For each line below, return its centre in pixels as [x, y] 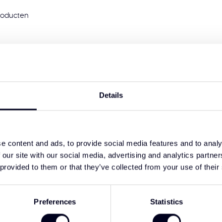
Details [111, 95]
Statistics [166, 202]
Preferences [55, 202]
